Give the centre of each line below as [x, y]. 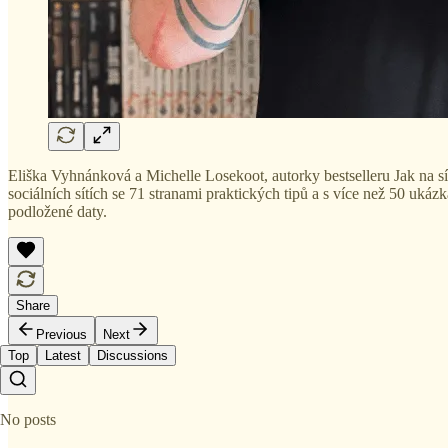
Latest [63, 355]
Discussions [132, 355]
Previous [61, 334]
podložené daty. [57, 211]
